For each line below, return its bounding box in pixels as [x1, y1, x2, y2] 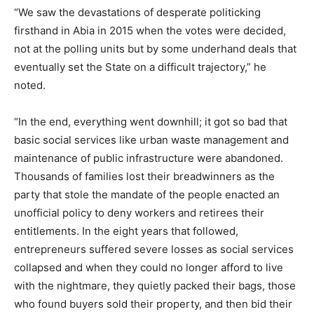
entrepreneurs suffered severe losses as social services [14, 242, 294, 256]
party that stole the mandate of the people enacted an [14, 187, 280, 201]
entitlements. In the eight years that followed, [14, 224, 238, 238]
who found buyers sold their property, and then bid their [14, 296, 292, 310]
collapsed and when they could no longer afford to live [14, 260, 283, 274]
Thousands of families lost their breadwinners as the [14, 169, 275, 183]
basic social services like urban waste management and [14, 132, 289, 146]
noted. [14, 78, 46, 92]
